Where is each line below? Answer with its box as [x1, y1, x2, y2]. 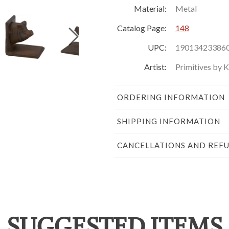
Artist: [144, 61, 167, 72]
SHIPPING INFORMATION [117, 116, 220, 126]
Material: [134, 3, 167, 13]
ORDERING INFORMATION [117, 92, 225, 102]
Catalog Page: [117, 22, 167, 33]
